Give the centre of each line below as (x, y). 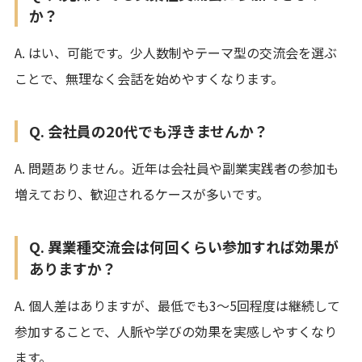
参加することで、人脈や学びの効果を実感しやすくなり (176, 331)
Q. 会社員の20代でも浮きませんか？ (149, 130)
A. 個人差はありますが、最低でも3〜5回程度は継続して (177, 305)
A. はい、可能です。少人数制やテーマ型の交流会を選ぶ (176, 52)
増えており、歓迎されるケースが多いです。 (142, 194)
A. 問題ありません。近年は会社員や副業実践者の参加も (177, 168)
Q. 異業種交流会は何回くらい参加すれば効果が (184, 246)
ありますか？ (73, 268)
